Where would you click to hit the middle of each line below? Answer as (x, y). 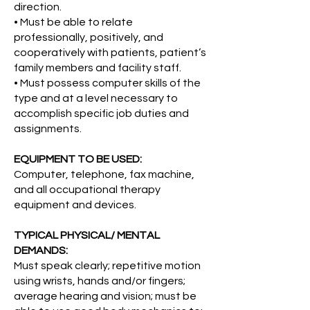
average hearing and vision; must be (105, 296)
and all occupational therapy (87, 190)
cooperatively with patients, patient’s (110, 53)
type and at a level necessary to (96, 98)
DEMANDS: (41, 250)
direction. (38, 7)
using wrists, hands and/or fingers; (100, 281)
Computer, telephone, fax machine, (104, 174)
